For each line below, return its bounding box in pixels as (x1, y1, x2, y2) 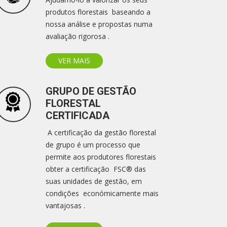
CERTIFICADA (46, 109, 109, 122)
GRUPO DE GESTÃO (46, 85, 136, 97)
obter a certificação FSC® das (46, 164, 146, 174)
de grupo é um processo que (46, 140, 140, 149)
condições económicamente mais (46, 188, 159, 198)
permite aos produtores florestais (46, 152, 156, 162)
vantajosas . (46, 201, 85, 210)
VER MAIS (58, 56, 90, 65)
